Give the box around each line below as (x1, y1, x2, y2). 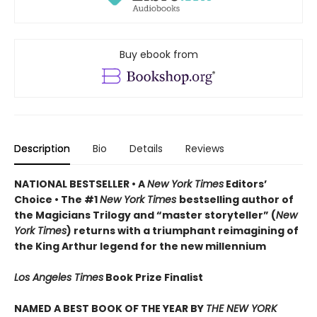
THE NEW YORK (206, 301, 277, 316)
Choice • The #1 (14, 192, 100, 207)
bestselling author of (179, 192, 294, 207)
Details (129, 141, 163, 156)
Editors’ (224, 176, 267, 191)
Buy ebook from (119, 47, 198, 62)
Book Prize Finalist (103, 270, 203, 284)
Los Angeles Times (14, 270, 103, 284)
